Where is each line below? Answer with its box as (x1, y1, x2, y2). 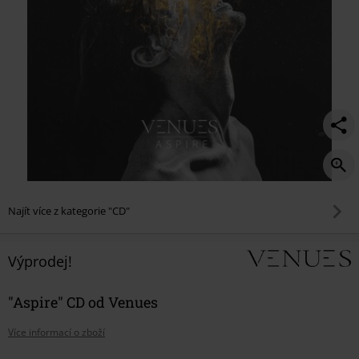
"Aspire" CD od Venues (8, 292, 158, 312)
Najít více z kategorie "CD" (8, 204, 130, 219)
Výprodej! (8, 251, 72, 271)
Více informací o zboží (8, 325, 105, 339)
